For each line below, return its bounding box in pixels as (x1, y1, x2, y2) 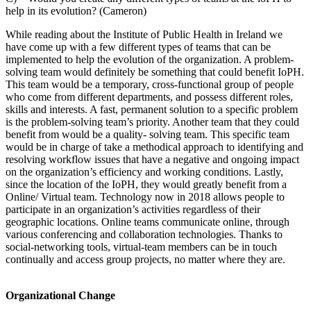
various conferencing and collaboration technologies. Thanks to (6, 228, 283, 240)
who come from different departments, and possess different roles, (6, 90, 293, 103)
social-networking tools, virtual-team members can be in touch (6, 240, 277, 253)
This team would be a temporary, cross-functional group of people (6, 78, 294, 90)
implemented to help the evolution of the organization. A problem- (6, 53, 294, 65)
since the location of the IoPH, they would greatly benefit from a (6, 178, 287, 190)
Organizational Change (6, 289, 115, 301)
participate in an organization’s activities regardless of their (6, 203, 260, 215)
